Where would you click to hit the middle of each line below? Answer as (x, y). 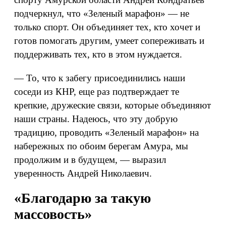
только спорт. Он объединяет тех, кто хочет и (107, 27)
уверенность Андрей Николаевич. (83, 173)
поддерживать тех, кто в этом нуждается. (98, 54)
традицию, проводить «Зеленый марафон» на (106, 132)
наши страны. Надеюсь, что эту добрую (96, 119)
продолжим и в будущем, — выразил (90, 160)
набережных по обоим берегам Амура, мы (101, 146)
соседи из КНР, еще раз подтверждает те (97, 92)
